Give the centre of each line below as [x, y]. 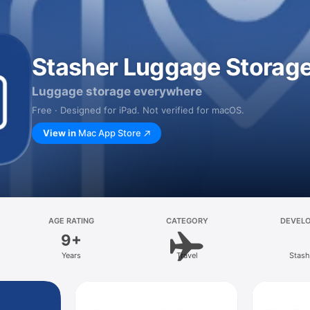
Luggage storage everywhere [117, 91]
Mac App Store [110, 133]
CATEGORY [187, 221]
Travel [187, 255]
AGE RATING [71, 221]
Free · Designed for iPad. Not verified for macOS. [138, 110]
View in [60, 133]
